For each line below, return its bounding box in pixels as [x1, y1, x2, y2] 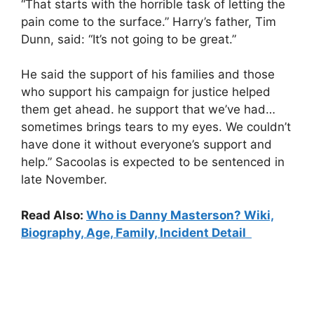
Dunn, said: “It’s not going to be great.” [21, 32, 236, 46]
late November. [21, 172, 107, 186]
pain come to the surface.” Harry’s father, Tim [21, 14, 276, 29]
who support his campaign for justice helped [21, 85, 271, 99]
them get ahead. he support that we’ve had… [21, 102, 275, 116]
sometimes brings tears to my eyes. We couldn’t [21, 120, 291, 134]
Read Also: [21, 207, 86, 222]
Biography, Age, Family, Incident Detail [21, 225, 252, 240]
